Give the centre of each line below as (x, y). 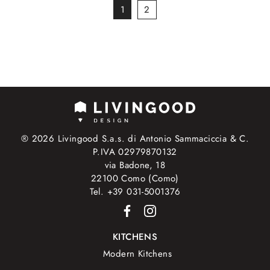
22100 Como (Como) (135, 179)
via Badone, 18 (135, 165)
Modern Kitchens (137, 253)
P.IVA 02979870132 (135, 152)
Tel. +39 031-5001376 (135, 192)
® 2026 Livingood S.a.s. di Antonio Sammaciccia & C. (135, 139)
